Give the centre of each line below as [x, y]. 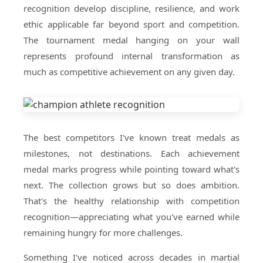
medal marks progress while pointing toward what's [131, 169]
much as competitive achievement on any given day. [129, 72]
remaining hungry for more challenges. [103, 232]
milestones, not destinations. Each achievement [131, 153]
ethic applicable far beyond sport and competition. [131, 24]
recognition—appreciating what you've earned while [131, 217]
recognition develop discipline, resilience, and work [131, 8]
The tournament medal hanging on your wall [131, 40]
